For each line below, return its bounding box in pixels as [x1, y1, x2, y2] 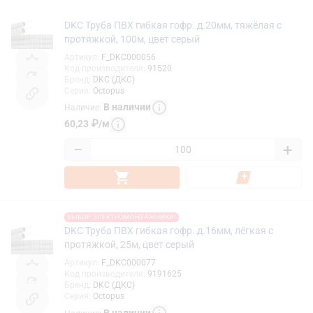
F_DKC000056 [101, 52, 156, 62]
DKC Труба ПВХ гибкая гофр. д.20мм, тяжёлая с [64, 19, 282, 31]
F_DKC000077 [101, 258, 156, 268]
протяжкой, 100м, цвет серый [64, 33, 200, 45]
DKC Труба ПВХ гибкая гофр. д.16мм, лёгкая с [64, 225, 273, 237]
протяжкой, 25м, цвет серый [64, 239, 194, 251]
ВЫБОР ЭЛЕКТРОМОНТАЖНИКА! [67, 213, 176, 221]
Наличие [64, 103, 99, 113]
